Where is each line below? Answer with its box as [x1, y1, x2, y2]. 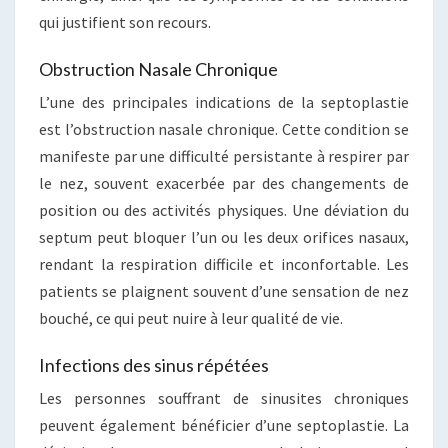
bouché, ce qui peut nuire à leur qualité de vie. [39, 308, 343, 328]
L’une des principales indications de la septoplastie [39, 92, 409, 112]
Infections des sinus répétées [39, 354, 269, 376]
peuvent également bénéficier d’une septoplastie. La [39, 415, 409, 435]
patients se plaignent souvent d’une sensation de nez [39, 281, 409, 301]
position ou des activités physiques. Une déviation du [39, 200, 409, 220]
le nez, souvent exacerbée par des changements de [39, 173, 409, 193]
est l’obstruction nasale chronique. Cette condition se [39, 119, 409, 139]
